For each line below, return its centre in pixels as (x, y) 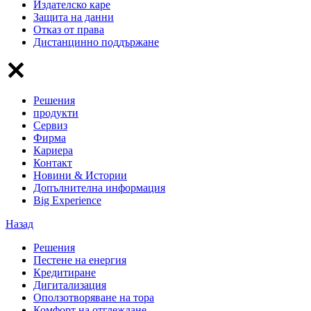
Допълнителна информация (99, 187)
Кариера (53, 150)
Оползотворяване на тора (94, 297)
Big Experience (67, 200)
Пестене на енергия (80, 260)
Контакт (53, 162)
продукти (56, 112)
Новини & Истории (80, 175)
